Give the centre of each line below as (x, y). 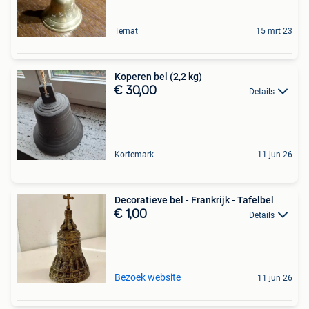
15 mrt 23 (274, 31)
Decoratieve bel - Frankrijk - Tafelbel (194, 200)
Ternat (126, 31)
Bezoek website (148, 277)
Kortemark (134, 154)
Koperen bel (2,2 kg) (158, 76)
